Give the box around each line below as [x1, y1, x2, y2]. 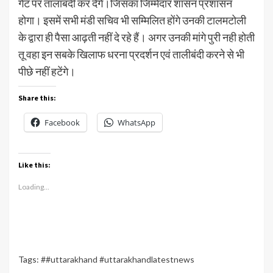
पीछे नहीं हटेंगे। [18, 64, 76, 78]
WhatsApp [118, 116, 155, 128]
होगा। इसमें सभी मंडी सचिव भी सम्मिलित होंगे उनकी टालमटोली [18, 13, 246, 27]
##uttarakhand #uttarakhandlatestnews [41, 253, 194, 264]
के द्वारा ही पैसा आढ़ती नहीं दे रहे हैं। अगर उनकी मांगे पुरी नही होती [18, 30, 255, 44]
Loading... [18, 182, 49, 191]
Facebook [44, 116, 80, 128]
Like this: [18, 160, 51, 169]
